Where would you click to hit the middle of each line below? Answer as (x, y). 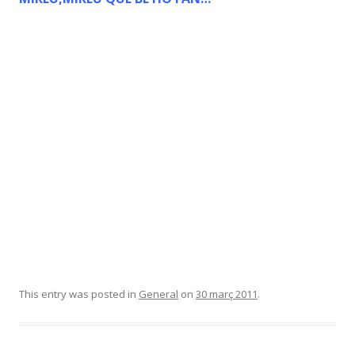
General (158, 294)
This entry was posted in (79, 294)
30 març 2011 (227, 294)
